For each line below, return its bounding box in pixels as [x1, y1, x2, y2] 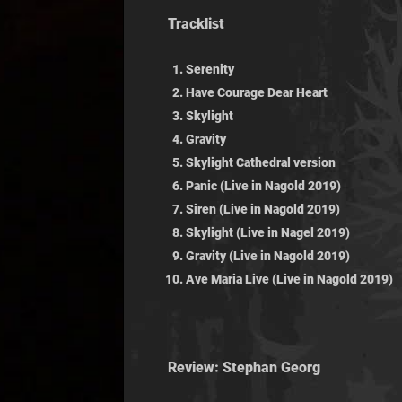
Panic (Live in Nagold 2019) [186, 179, 341, 194]
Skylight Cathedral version [186, 155, 336, 170]
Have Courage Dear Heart [186, 85, 328, 100]
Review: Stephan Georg [168, 359, 320, 377]
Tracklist [168, 15, 224, 33]
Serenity [186, 62, 234, 77]
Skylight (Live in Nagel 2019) [186, 225, 350, 240]
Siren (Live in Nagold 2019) [186, 202, 340, 217]
